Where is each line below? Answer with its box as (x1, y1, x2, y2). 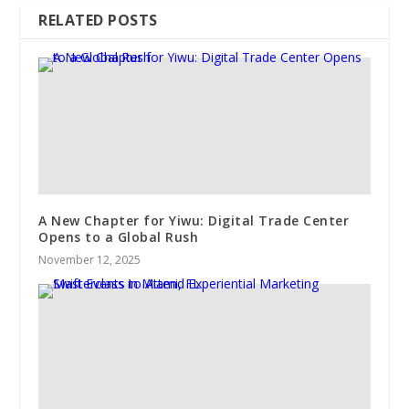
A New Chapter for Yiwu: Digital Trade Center (38, 212, 350, 230)
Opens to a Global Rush (38, 228, 199, 246)
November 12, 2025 (38, 252, 142, 268)
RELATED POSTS (38, 10, 158, 31)
